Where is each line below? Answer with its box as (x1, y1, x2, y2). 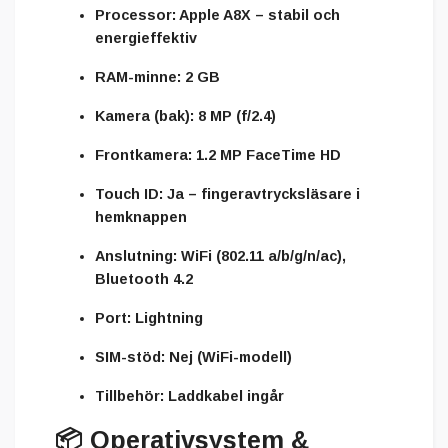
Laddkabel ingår (164, 387, 284, 404)
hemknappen (95, 208, 187, 225)
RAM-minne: (95, 68, 181, 85)
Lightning (131, 309, 203, 326)
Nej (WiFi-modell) (165, 348, 292, 365)
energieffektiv (95, 29, 197, 46)
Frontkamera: (95, 146, 192, 163)
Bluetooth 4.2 (95, 270, 193, 287)
